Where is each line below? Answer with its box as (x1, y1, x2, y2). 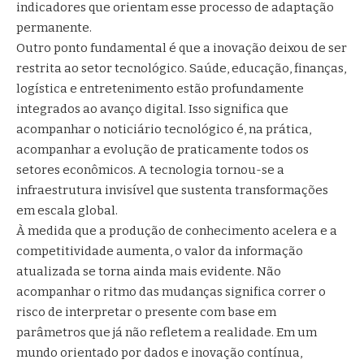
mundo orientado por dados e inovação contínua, (16, 344, 302, 360)
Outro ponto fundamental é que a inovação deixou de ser (16, 40, 347, 55)
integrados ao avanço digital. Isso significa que (16, 101, 288, 116)
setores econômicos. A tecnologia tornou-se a (16, 162, 284, 177)
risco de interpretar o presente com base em (16, 304, 276, 319)
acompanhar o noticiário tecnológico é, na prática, (16, 121, 311, 136)
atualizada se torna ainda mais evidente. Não (16, 263, 281, 279)
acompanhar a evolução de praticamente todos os (16, 141, 309, 157)
